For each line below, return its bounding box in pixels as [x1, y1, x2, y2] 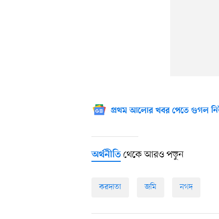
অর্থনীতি [91, 150, 121, 161]
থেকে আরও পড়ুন [121, 149, 184, 162]
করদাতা [99, 182, 121, 193]
